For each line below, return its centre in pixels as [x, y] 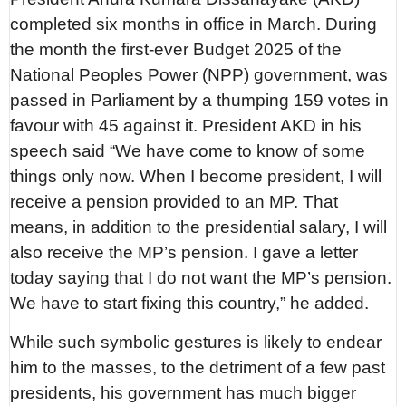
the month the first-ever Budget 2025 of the [176, 49]
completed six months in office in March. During [194, 24]
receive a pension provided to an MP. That [174, 201]
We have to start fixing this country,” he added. [190, 303]
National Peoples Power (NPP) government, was [199, 74]
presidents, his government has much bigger [184, 393]
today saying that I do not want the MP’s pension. [201, 277]
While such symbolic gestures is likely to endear [196, 343]
